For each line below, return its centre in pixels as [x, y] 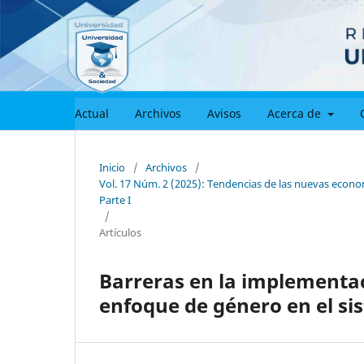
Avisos [224, 113]
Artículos [120, 232]
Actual [92, 113]
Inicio [112, 167]
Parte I [115, 199]
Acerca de [296, 113]
